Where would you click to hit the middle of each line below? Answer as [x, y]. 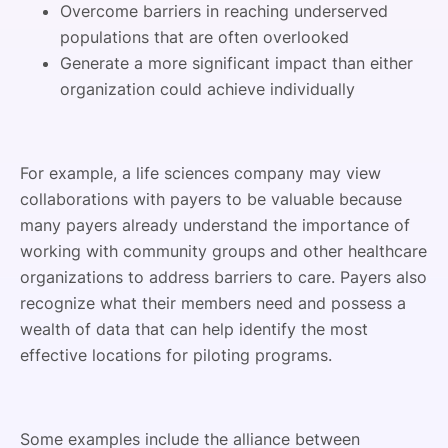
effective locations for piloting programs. [178, 354]
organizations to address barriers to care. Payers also [223, 276]
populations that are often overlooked [204, 36]
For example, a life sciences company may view [200, 172]
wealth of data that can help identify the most [194, 328]
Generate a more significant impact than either [236, 62]
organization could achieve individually [207, 88]
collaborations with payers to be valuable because [211, 198]
